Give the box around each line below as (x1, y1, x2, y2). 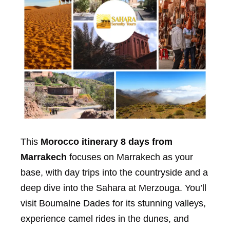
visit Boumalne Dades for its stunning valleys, (21, 198, 206, 208)
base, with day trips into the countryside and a (21, 167, 208, 178)
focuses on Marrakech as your (69, 151, 193, 162)
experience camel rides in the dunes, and (21, 213, 189, 224)
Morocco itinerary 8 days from (41, 136, 172, 147)
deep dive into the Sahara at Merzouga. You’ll (21, 182, 206, 193)
